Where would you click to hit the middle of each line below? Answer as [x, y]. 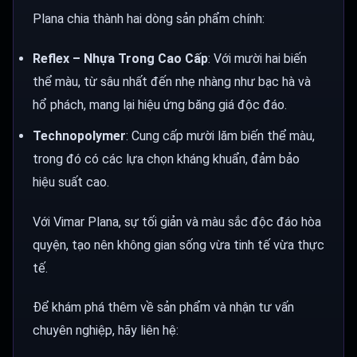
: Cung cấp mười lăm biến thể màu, [220, 135]
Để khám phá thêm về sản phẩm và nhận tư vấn [163, 308]
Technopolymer [79, 135]
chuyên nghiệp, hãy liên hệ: [106, 331]
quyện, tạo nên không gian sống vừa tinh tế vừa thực [178, 245]
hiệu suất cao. [71, 182]
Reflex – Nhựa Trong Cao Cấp [120, 59]
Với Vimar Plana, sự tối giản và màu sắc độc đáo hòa [177, 222]
